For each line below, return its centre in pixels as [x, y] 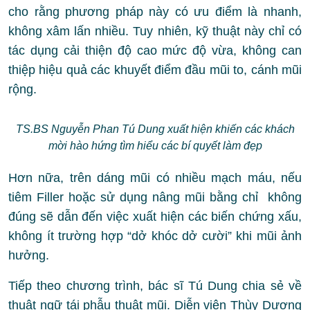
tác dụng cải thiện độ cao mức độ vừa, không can [155, 51]
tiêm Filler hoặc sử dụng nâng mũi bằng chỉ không [155, 197]
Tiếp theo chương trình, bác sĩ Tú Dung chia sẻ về [155, 286]
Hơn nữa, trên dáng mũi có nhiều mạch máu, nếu [155, 178]
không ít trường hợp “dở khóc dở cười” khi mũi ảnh [155, 236]
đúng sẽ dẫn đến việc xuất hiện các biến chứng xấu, [155, 217]
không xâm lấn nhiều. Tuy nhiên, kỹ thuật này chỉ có [155, 31]
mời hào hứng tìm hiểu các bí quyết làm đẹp [155, 146]
